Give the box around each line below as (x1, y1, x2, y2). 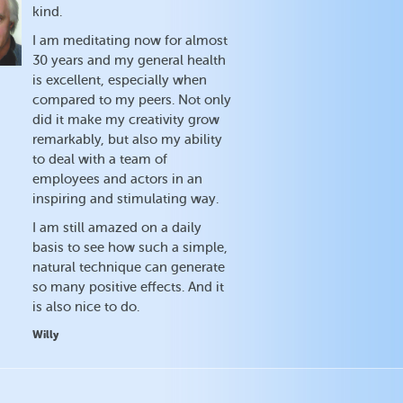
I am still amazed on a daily (32, 220, 201, 236)
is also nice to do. (32, 300, 139, 315)
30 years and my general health (32, 53, 226, 68)
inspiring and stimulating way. (32, 192, 219, 207)
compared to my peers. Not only (32, 93, 231, 108)
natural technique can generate (32, 260, 225, 275)
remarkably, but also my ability (32, 132, 222, 148)
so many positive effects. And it (32, 280, 224, 295)
